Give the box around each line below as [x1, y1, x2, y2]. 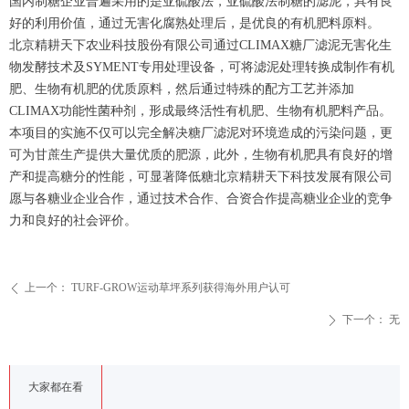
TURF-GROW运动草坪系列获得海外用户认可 [71, 281, 290, 294]
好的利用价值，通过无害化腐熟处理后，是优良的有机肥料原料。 [9, 16, 380, 30]
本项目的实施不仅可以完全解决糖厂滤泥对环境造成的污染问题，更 [9, 126, 393, 140]
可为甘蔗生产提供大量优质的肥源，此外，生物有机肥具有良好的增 [9, 148, 393, 162]
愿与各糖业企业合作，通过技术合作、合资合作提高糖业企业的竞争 [9, 192, 393, 205]
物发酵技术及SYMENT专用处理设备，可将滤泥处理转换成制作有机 [9, 60, 394, 74]
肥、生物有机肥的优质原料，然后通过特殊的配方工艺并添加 [9, 82, 354, 96]
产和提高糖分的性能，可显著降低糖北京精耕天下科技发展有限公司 [9, 170, 393, 184]
